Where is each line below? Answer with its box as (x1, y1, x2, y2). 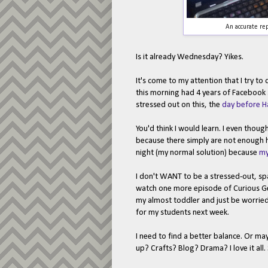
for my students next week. (136, 208, 229, 218)
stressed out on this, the (136, 100, 222, 110)
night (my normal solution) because (136, 148, 259, 158)
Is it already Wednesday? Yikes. (136, 53, 243, 62)
